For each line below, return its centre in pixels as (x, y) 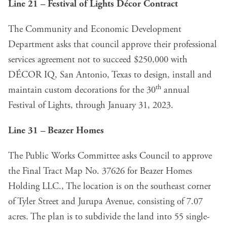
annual (175, 90)
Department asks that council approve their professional (112, 44)
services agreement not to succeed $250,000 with (98, 60)
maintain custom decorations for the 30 (82, 90)
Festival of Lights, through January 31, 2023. (91, 105)
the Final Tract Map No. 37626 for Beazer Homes (100, 171)
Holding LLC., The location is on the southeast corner (109, 186)
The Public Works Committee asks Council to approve (110, 156)
